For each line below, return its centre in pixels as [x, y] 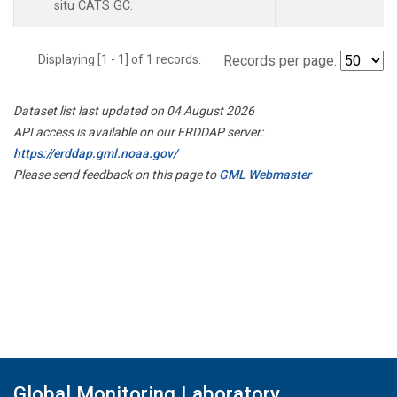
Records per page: [280, 60]
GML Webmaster [265, 174]
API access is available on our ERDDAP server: [138, 132]
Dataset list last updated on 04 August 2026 [134, 110]
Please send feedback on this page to [116, 174]
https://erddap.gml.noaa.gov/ [95, 153]
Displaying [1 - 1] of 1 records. [125, 59]
